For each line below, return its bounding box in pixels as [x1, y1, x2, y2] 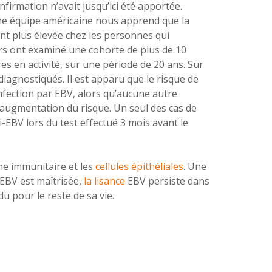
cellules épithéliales [95, 160, 183, 173]
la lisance [83, 174, 127, 188]
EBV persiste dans [127, 174, 209, 188]
